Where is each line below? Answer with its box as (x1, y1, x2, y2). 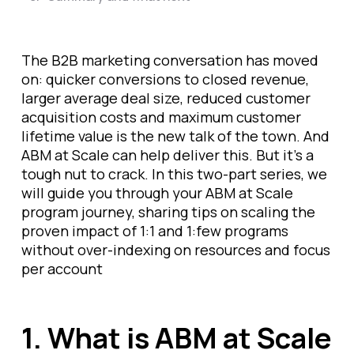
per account (21, 259, 103, 278)
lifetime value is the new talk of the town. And (21, 126, 330, 145)
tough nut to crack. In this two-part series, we (21, 164, 327, 183)
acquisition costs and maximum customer (21, 107, 301, 126)
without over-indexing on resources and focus (21, 240, 330, 259)
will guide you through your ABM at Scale (21, 183, 293, 202)
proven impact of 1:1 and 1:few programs (21, 221, 288, 240)
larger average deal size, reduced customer (21, 88, 311, 107)
